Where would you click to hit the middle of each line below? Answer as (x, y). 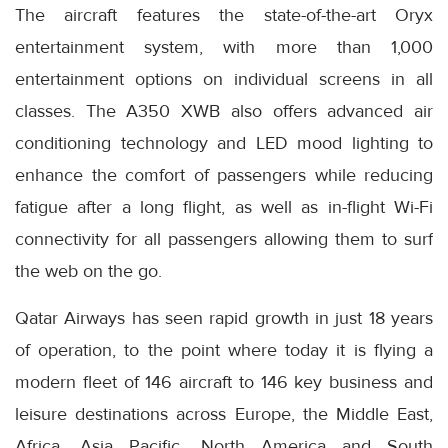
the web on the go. (88, 271)
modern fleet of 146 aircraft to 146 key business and (224, 382)
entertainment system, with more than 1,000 (224, 47)
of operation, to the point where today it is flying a (224, 350)
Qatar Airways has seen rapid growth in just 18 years (224, 318)
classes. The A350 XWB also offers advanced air (224, 111)
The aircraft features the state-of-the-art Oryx (224, 15)
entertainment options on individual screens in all (224, 79)
